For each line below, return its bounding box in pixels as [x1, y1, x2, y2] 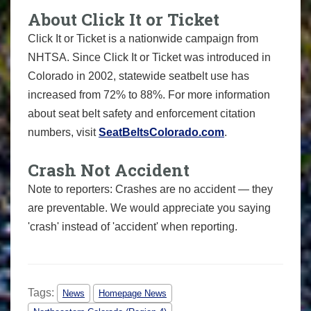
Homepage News [99, 288, 167, 299]
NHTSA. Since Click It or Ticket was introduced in [28, 51, 271, 63]
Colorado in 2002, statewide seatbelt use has [28, 69, 249, 82]
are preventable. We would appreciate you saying [28, 201, 271, 214]
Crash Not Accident [28, 158, 190, 181]
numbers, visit [28, 126, 99, 138]
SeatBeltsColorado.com [99, 126, 224, 138]
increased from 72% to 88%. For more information [28, 88, 270, 101]
